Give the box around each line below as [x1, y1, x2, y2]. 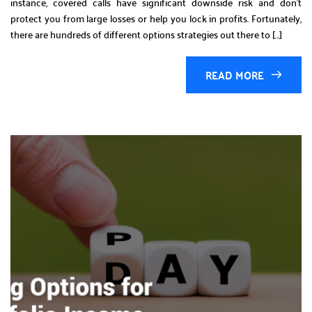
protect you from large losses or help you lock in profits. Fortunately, [10, 8, 302, 27]
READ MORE [205, 64, 264, 85]
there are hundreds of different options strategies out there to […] [10, 24, 282, 43]
